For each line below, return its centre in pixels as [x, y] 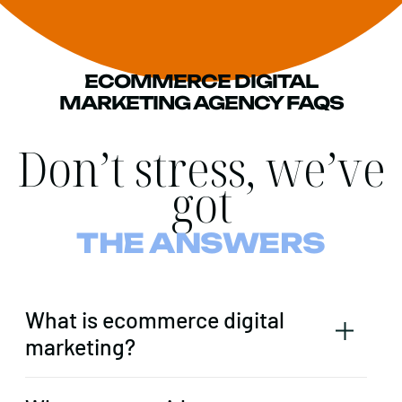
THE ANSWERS [201, 243]
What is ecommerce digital [155, 320]
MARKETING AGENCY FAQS [201, 103]
